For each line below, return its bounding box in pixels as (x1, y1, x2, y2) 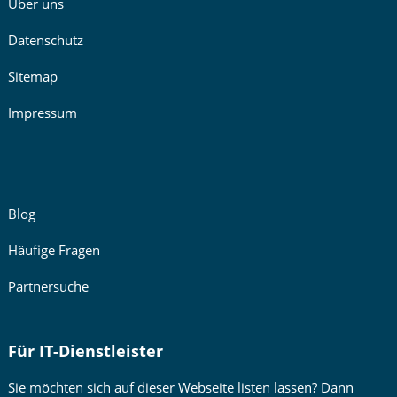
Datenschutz (7, 31, 83, 50)
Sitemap (7, 67, 58, 86)
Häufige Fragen (7, 241, 100, 260)
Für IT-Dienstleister (7, 340, 163, 362)
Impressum (7, 104, 77, 122)
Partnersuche (7, 277, 89, 296)
